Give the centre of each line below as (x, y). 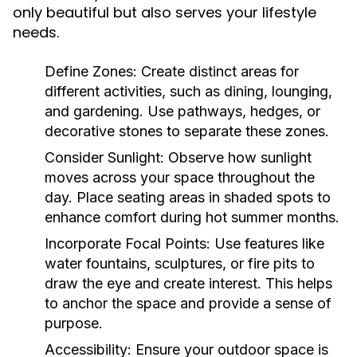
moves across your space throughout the (180, 177)
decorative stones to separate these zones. (187, 131)
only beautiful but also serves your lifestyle (165, 12)
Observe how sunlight (238, 157)
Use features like (267, 243)
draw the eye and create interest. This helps (188, 283)
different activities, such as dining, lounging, (188, 91)
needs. (36, 32)
